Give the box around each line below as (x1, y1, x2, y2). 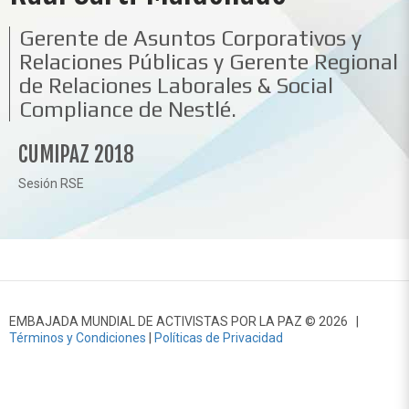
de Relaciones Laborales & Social (19, 73, 333, 98)
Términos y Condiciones (9, 330, 146, 345)
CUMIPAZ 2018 (18, 142, 134, 168)
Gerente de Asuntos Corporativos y (19, 26, 362, 50)
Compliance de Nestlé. (19, 97, 236, 121)
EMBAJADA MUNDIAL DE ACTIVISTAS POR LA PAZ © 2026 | (9, 314, 359, 329)
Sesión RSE (18, 176, 84, 191)
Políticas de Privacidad (154, 330, 283, 345)
